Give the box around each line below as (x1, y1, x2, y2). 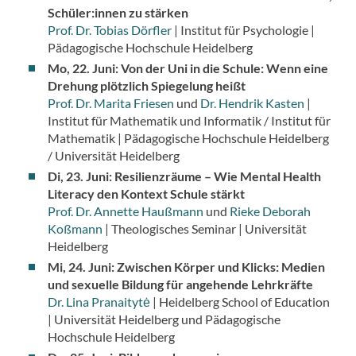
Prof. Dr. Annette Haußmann (47, 203, 203, 219)
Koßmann (47, 221, 103, 237)
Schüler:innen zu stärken (47, 5, 188, 21)
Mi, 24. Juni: (47, 259, 114, 275)
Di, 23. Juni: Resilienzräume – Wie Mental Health (47, 168, 321, 184)
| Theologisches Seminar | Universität (102, 221, 307, 237)
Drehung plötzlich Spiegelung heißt (47, 78, 248, 94)
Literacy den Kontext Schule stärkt (47, 186, 245, 202)
